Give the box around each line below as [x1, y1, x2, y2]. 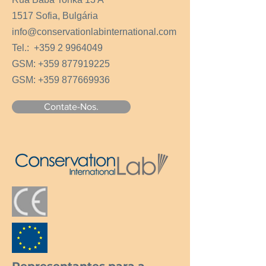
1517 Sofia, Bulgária [12, 11, 98, 21]
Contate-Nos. [44, 102, 99, 112]
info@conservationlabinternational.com [12, 27, 176, 37]
